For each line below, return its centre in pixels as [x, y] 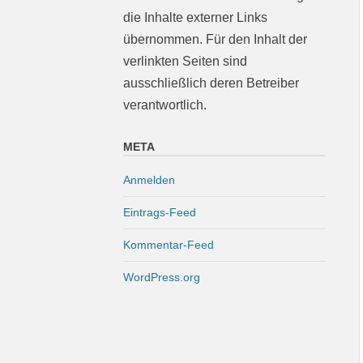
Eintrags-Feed [160, 212]
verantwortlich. [165, 105]
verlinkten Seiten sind [185, 61]
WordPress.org [162, 277]
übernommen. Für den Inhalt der [215, 39]
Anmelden [149, 180]
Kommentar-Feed [169, 245]
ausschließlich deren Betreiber [211, 83]
